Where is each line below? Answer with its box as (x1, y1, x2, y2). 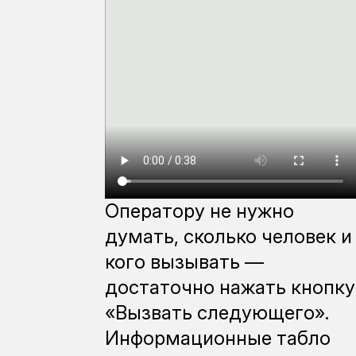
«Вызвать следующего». (104, 300, 329, 324)
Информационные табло (104, 326, 331, 350)
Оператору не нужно (104, 199, 294, 222)
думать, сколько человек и (104, 224, 352, 248)
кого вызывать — (104, 250, 264, 273)
